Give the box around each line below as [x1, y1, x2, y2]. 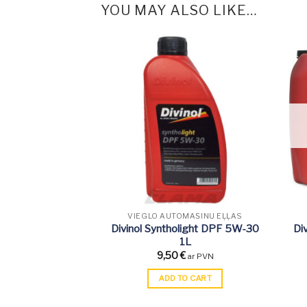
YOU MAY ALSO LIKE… [101, 2, 258, 19]
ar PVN [187, 251, 214, 262]
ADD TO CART [158, 273, 212, 283]
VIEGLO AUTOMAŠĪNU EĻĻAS [127, 212, 243, 221]
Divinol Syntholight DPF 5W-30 [111, 222, 260, 235]
